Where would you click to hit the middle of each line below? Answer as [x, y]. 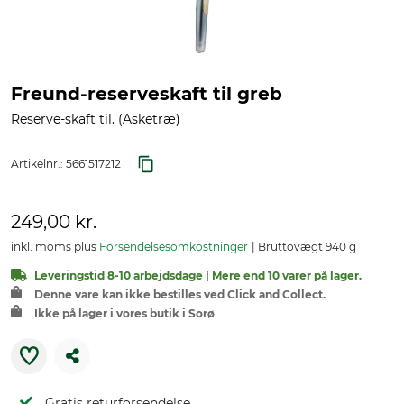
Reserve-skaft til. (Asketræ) [96, 119]
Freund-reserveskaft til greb [147, 94]
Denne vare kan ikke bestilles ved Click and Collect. [180, 294]
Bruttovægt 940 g [306, 247]
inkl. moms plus [55, 247]
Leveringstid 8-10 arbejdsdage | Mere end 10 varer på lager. [198, 275]
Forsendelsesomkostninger [174, 247]
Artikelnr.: [38, 164]
